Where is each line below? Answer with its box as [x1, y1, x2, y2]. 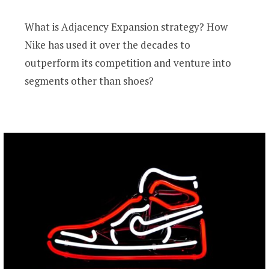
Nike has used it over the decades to [25, 38, 191, 52]
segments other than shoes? [25, 74, 154, 88]
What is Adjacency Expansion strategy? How [25, 20, 228, 34]
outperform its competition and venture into [25, 56, 232, 70]
